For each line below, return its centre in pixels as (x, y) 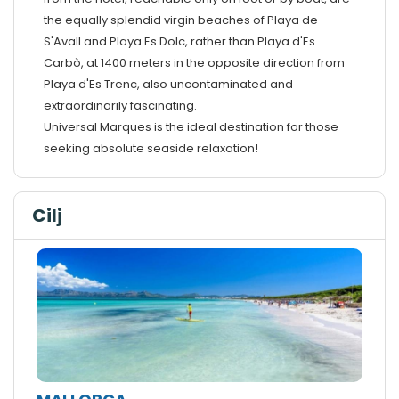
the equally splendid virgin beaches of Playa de (180, 20)
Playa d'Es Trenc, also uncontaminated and (168, 84)
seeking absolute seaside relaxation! (151, 148)
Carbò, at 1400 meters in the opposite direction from (194, 62)
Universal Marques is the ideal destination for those (191, 126)
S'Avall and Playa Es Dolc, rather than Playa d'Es (179, 41)
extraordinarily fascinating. (120, 105)
